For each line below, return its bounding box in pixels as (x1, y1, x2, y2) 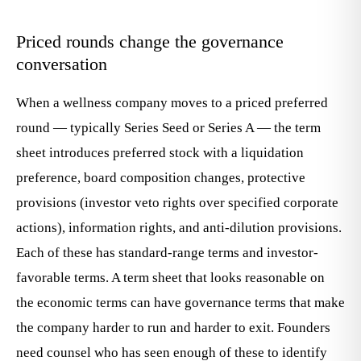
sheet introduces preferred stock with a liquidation (16, 145, 304, 160)
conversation (16, 54, 107, 74)
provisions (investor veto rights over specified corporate (16, 195, 338, 210)
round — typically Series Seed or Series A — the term (16, 120, 321, 135)
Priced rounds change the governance (16, 31, 284, 52)
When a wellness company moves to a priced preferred (16, 95, 328, 110)
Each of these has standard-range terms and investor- (16, 245, 318, 260)
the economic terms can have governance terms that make (16, 295, 345, 310)
